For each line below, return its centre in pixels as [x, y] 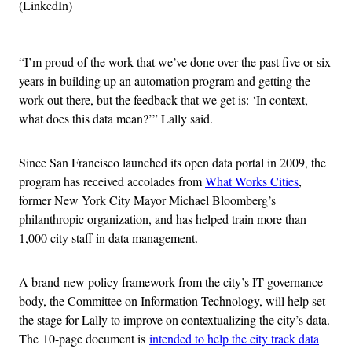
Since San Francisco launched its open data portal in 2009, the [172, 162]
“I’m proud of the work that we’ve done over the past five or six [175, 61]
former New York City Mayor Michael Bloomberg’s [147, 200]
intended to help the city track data [234, 338]
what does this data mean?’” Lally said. [116, 118]
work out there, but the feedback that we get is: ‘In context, [163, 99]
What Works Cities [252, 181]
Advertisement [211, 23]
